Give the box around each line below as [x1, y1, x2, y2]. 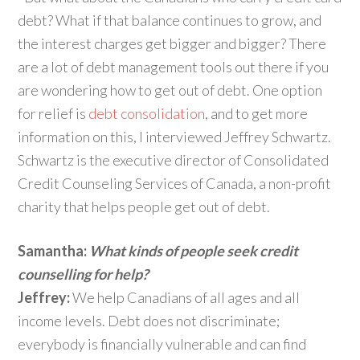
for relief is [18, 104, 89, 122]
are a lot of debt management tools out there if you [18, 58, 329, 76]
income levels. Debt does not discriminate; [18, 312, 280, 329]
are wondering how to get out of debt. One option [18, 81, 323, 99]
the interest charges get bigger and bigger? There [18, 35, 327, 52]
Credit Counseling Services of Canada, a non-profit [18, 174, 332, 192]
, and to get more [205, 104, 309, 122]
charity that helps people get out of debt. [18, 198, 271, 215]
